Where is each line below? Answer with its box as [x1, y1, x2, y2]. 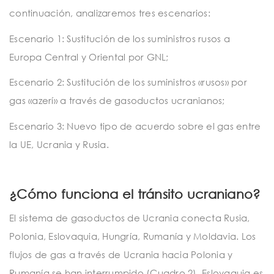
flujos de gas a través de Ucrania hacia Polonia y [9, 248, 233, 260]
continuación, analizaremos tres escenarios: [9, 7, 210, 19]
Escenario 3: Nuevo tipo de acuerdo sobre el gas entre [9, 120, 261, 131]
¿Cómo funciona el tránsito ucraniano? [9, 185, 261, 202]
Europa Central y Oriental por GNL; [9, 51, 169, 62]
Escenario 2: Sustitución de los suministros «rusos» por [9, 76, 247, 88]
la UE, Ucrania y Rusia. [9, 138, 109, 150]
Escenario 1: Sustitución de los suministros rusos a [9, 32, 230, 44]
